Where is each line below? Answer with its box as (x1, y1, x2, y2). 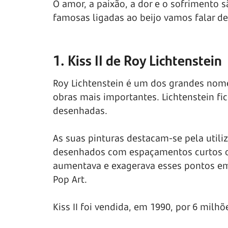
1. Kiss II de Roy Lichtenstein (53, 49, 222, 71)
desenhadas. (53, 104, 107, 117)
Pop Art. (53, 173, 87, 186)
